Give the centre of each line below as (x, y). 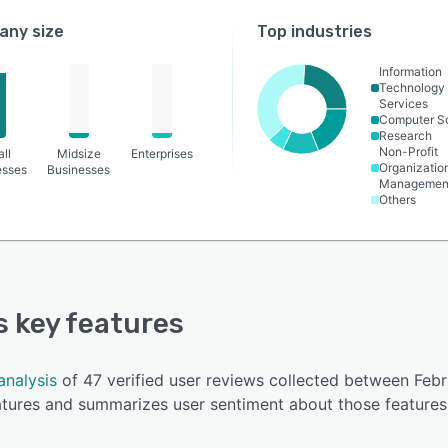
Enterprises (162, 153)
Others (398, 199)
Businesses (79, 169)
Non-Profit (409, 151)
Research (406, 135)
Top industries (315, 31)
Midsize (78, 153)
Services (404, 103)
